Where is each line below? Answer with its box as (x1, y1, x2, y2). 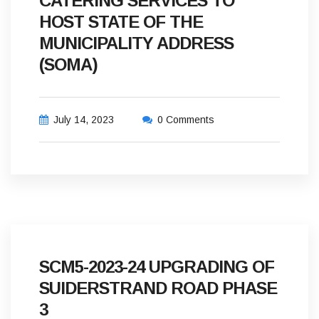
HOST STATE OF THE (39, 12, 203, 31)
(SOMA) (39, 55, 98, 74)
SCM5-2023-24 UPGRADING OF (39, 257, 274, 276)
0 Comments (157, 114, 214, 125)
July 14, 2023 (53, 114, 114, 125)
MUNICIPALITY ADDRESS (39, 33, 234, 53)
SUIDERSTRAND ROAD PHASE (39, 278, 277, 298)
